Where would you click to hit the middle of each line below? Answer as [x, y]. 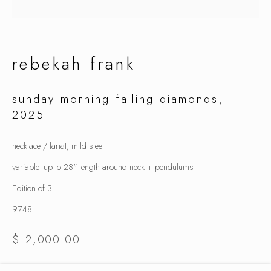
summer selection [135, 54]
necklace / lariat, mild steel [58, 145]
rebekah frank [74, 64]
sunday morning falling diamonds [116, 99]
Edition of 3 [32, 188]
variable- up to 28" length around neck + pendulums [103, 167]
